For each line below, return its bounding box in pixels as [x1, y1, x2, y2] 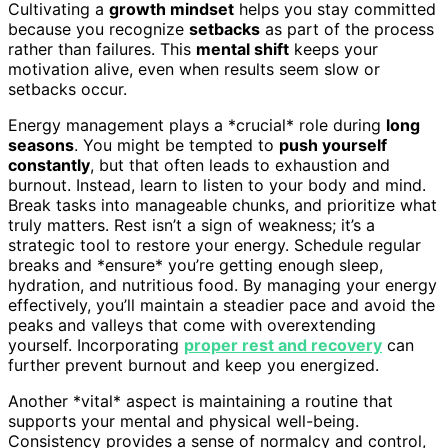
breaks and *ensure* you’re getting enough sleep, [8, 254, 383, 275]
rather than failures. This [8, 38, 196, 59]
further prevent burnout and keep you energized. [8, 354, 379, 375]
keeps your [289, 38, 378, 59]
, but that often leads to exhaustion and [90, 154, 390, 175]
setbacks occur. [8, 78, 127, 99]
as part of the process [260, 18, 434, 39]
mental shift [196, 38, 289, 59]
